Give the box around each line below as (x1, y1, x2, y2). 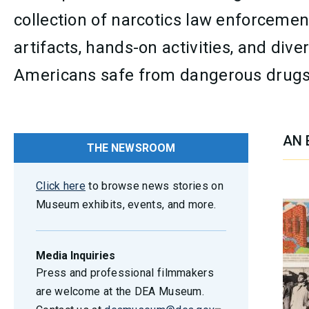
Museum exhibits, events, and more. (36, 198, 217, 211)
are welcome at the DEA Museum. (36, 285, 205, 298)
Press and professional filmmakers (36, 266, 214, 279)
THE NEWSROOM (86, 141, 176, 154)
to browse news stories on (86, 179, 223, 192)
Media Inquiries (36, 249, 115, 262)
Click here (36, 179, 86, 192)
